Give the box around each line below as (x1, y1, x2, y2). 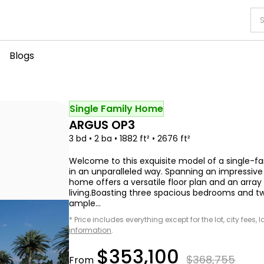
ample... (69, 197, 101, 209)
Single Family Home (70, 102, 164, 115)
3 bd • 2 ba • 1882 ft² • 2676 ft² (69, 133, 191, 144)
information (69, 225, 112, 235)
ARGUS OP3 (69, 117, 136, 133)
